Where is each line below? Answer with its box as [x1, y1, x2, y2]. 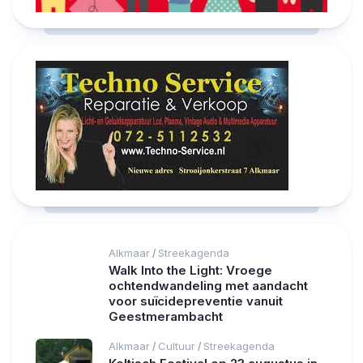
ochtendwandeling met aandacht [109, 278, 308, 294]
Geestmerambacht [109, 309, 223, 325]
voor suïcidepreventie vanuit [109, 293, 283, 310]
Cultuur [158, 340, 195, 353]
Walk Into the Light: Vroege [109, 263, 272, 279]
